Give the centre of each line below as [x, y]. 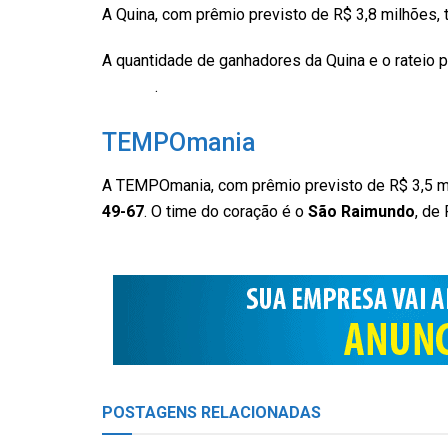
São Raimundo [361, 211]
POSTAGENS [149, 412]
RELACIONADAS [259, 412]
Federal [128, 87]
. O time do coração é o [226, 211]
